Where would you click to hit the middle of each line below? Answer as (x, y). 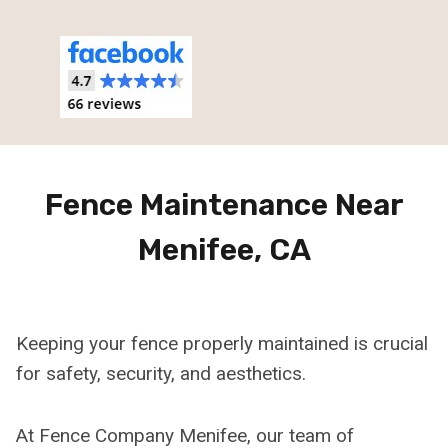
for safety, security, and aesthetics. (161, 373)
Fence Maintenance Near (224, 205)
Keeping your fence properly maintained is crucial (222, 343)
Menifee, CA (224, 250)
